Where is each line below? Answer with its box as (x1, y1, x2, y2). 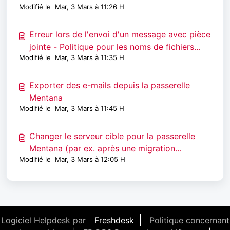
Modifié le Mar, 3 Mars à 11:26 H (19, 3, 124, 11)
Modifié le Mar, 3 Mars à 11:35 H (19, 53, 124, 62)
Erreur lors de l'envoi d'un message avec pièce (29, 29, 210, 40)
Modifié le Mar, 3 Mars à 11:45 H (19, 104, 124, 112)
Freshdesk (94, 215, 134, 225)
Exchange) (29, 156, 70, 166)
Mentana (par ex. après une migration (29, 143, 175, 154)
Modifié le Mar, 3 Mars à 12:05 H (19, 155, 125, 163)
